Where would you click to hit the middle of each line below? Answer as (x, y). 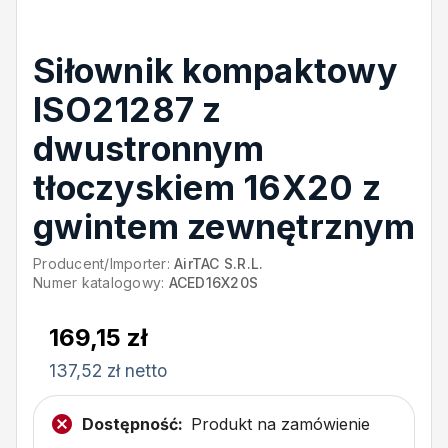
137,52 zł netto (108, 370)
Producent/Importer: (103, 263)
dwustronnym (148, 148)
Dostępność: (132, 424)
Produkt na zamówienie (280, 424)
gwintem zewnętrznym (224, 226)
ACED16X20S (213, 282)
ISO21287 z (127, 109)
